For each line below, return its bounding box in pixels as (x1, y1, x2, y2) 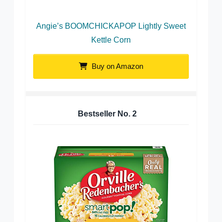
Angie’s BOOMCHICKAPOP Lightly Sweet (36, 21, 186, 30)
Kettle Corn (91, 35, 131, 44)
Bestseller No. (78, 109, 132, 118)
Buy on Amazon (90, 61, 143, 70)
